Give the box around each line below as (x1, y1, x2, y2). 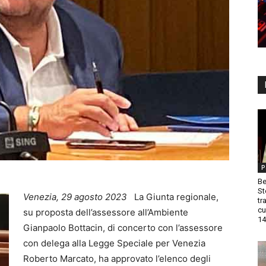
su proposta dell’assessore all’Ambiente (23, 207, 188, 218)
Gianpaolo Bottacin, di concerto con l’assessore (23, 222, 223, 234)
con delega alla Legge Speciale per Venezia (23, 237, 205, 249)
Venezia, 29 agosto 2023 (23, 191, 134, 203)
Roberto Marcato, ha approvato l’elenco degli (23, 253, 211, 265)
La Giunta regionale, (134, 191, 218, 203)
